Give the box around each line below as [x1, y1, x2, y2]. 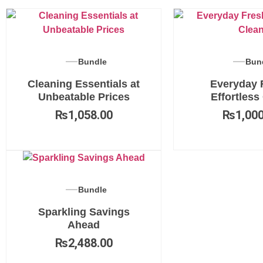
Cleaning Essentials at [28, 78, 140, 90]
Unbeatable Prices [38, 91, 130, 103]
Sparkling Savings [38, 206, 130, 218]
